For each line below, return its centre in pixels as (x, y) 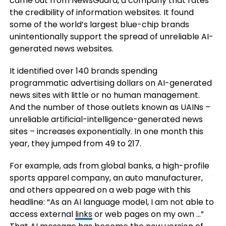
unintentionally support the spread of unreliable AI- (111, 37)
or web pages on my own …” (148, 214)
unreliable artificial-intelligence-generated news (106, 119)
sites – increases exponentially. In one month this (106, 131)
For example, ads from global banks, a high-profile (109, 166)
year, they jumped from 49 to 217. (75, 144)
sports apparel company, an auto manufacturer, (106, 178)
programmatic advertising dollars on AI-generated (110, 83)
